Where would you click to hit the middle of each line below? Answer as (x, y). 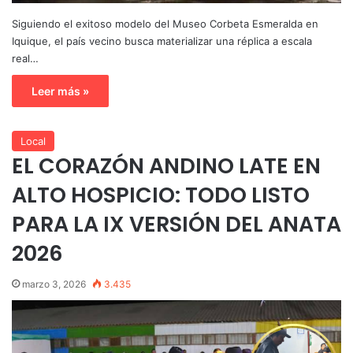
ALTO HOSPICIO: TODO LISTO (161, 195)
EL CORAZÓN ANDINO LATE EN (166, 165)
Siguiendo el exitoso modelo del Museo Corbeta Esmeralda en (165, 23)
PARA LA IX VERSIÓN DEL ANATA (176, 224)
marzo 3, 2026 (54, 284)
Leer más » (60, 91)
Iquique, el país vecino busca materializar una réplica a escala (162, 41)
